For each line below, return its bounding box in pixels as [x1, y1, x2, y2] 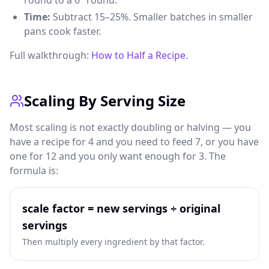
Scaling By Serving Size [24, 91, 186, 110]
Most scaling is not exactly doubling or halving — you [10, 121, 251, 134]
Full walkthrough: [10, 49, 91, 62]
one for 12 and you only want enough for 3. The [10, 150, 226, 163]
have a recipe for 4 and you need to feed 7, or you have [10, 135, 259, 148]
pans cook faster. [24, 25, 101, 38]
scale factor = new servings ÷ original [22, 201, 220, 216]
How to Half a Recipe [91, 49, 186, 62]
